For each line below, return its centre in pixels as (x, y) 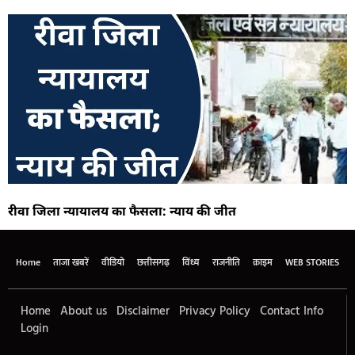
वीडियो (113, 262)
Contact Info (292, 311)
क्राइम (263, 262)
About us (84, 311)
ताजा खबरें (71, 262)
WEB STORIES (312, 262)
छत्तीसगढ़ (153, 262)
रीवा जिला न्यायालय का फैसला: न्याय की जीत (122, 211)
